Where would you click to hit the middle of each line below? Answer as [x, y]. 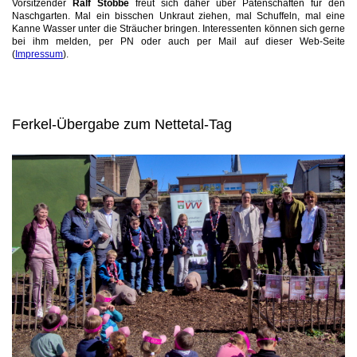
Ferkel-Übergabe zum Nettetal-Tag [122, 124]
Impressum [39, 53]
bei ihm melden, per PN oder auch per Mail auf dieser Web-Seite [178, 41]
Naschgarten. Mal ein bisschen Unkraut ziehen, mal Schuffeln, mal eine [178, 15]
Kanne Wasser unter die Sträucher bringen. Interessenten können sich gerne [178, 28]
